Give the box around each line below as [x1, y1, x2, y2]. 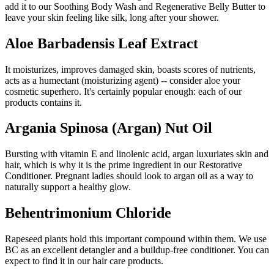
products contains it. [5, 97, 82, 108]
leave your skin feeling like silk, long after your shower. [5, 12, 219, 23]
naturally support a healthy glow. [5, 182, 131, 193]
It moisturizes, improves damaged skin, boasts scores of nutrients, [5, 64, 256, 75]
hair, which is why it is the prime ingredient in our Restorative [5, 160, 242, 171]
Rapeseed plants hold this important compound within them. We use [5, 234, 267, 245]
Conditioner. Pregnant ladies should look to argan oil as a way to [5, 171, 253, 182]
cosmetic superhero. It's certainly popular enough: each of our [5, 86, 242, 97]
